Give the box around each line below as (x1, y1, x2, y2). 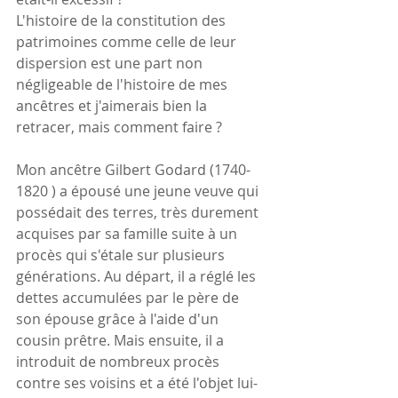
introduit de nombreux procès (16, 351, 223, 371)
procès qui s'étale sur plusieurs (16, 244, 228, 265)
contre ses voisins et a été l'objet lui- (16, 372, 258, 393)
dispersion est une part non (16, 52, 206, 73)
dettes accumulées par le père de (16, 287, 243, 307)
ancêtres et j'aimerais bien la (16, 95, 211, 115)
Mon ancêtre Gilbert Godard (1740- (16, 159, 251, 179)
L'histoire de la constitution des (16, 10, 229, 30)
